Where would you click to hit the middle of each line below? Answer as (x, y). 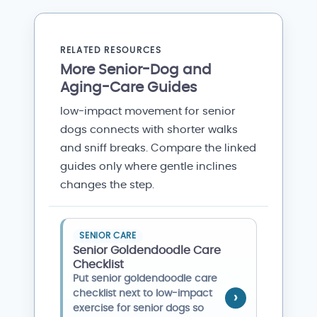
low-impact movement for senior (148, 111)
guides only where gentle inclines (149, 166)
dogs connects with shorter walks (149, 129)
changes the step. (107, 185)
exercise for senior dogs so (139, 308)
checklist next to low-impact (143, 293)
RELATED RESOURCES (111, 50)
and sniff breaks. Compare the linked (158, 148)
